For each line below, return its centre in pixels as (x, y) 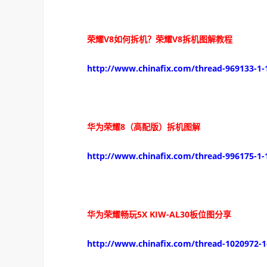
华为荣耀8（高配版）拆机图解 (135, 127)
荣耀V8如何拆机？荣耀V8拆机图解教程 (151, 39)
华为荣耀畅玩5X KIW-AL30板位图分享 (151, 214)
